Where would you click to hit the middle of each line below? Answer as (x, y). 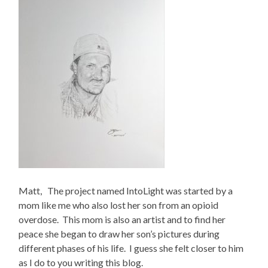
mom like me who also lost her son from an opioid (119, 205)
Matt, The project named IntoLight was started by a (126, 191)
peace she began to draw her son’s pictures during (119, 234)
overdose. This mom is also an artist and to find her (122, 220)
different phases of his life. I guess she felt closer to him (131, 248)
